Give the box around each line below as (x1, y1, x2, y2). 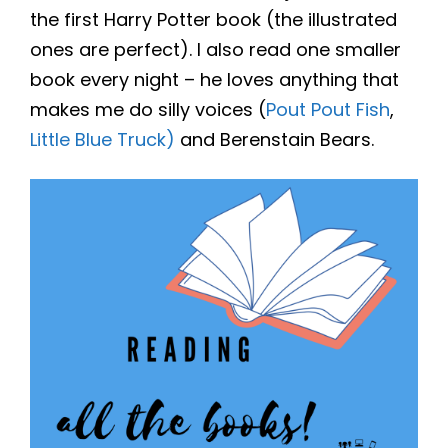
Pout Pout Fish (266, 97, 390, 123)
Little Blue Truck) (30, 127, 175, 153)
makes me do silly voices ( (30, 97, 266, 123)
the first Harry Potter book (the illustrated (30, 7, 397, 33)
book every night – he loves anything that (30, 67, 399, 93)
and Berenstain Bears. (175, 127, 374, 153)
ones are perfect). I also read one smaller (30, 37, 401, 63)
